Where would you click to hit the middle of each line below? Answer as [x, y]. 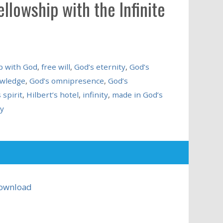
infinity [95, 94]
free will [56, 66]
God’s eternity [100, 66]
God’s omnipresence [66, 80]
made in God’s [137, 94]
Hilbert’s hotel [52, 94]
